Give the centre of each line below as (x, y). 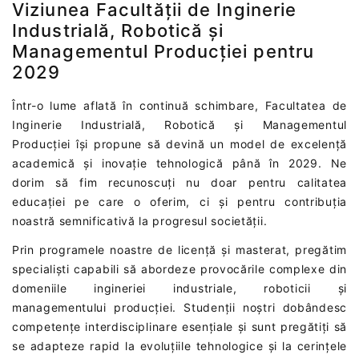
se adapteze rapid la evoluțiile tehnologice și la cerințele (179, 345)
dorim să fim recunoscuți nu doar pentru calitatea (179, 182)
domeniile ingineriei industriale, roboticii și (179, 288)
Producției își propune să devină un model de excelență (179, 143)
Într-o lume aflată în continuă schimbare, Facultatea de (179, 105)
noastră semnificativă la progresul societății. (140, 220)
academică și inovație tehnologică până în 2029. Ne (179, 163)
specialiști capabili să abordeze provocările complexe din (179, 268)
